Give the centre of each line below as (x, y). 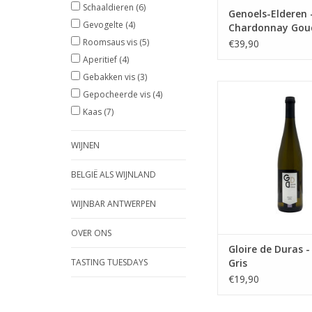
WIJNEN (85, 145)
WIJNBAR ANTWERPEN (114, 204)
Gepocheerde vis (118, 94)
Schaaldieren (109, 7)
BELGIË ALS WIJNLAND (114, 174)
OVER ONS (91, 233)
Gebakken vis (110, 77)
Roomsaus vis (111, 42)
